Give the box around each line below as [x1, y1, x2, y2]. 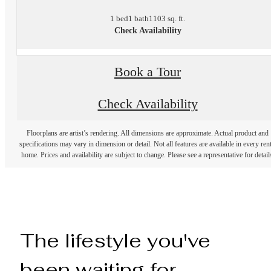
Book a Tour [114, 64, 181, 79]
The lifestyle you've [20, 227, 211, 253]
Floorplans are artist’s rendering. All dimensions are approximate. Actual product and [27, 128, 269, 137]
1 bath [128, 14, 149, 24]
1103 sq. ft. [149, 14, 185, 24]
